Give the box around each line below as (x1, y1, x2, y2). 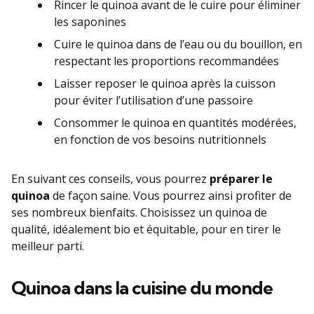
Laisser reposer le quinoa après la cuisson (54, 75, 275, 91)
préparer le (210, 170, 273, 186)
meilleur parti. (11, 238, 84, 254)
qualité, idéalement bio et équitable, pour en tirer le (11, 221, 281, 237)
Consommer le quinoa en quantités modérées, (54, 114, 296, 130)
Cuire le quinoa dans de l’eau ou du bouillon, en (54, 36, 302, 52)
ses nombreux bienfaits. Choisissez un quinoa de (11, 204, 267, 220)
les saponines (54, 13, 126, 29)
